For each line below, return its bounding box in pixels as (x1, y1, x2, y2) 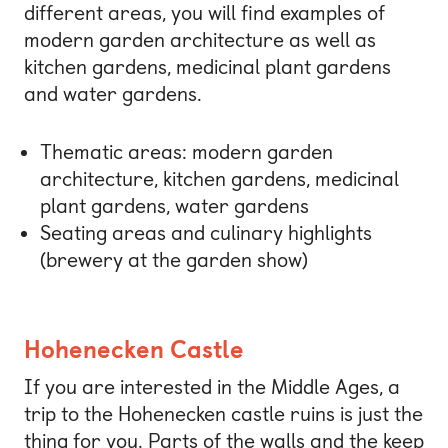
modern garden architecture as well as (24, 28, 376, 53)
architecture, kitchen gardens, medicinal (40, 166, 399, 191)
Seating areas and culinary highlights (40, 220, 372, 245)
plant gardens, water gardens (40, 193, 309, 218)
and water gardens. (24, 82, 202, 107)
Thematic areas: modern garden (40, 139, 333, 164)
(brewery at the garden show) (40, 247, 308, 272)
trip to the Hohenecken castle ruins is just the (24, 401, 423, 426)
